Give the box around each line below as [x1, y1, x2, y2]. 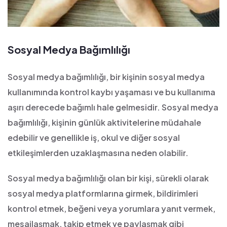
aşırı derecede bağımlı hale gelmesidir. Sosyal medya [8, 102, 218, 112]
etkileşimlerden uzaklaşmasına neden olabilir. [8, 147, 188, 158]
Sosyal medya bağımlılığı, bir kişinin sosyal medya [8, 71, 205, 82]
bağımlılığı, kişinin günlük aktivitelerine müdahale [8, 117, 201, 128]
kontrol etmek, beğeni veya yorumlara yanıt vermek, [8, 203, 215, 214]
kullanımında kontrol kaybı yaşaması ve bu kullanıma [8, 87, 215, 97]
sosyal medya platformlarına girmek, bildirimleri [8, 188, 198, 199]
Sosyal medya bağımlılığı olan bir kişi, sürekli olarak [8, 173, 209, 183]
